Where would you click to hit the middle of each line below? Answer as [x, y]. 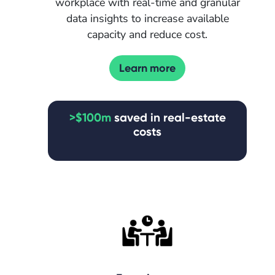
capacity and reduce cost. [147, 34]
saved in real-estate [168, 117]
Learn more [147, 68]
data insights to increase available [147, 18]
